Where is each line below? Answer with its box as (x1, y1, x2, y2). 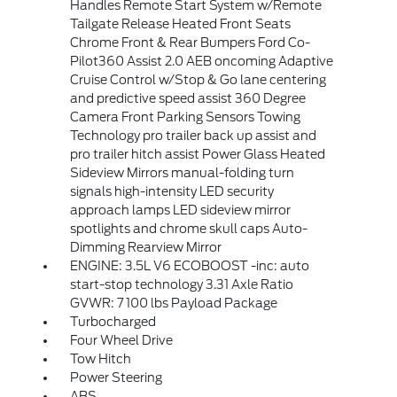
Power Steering (69, 370, 162, 385)
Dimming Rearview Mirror (69, 240, 222, 254)
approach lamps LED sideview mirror (69, 203, 291, 217)
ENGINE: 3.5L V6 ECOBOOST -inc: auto (69, 259, 309, 273)
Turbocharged (69, 315, 156, 329)
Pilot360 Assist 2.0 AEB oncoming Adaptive (69, 54, 333, 68)
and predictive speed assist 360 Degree (69, 91, 306, 105)
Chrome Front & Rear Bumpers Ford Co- (69, 35, 310, 50)
